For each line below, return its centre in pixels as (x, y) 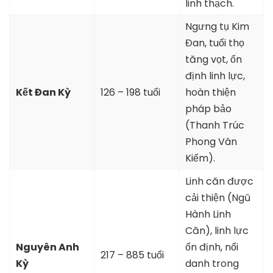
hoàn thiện (211, 93)
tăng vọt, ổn (214, 60)
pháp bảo (208, 109)
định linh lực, (215, 76)
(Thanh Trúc (215, 126)
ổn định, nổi (212, 247)
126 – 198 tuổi (130, 93)
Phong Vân (211, 142)
